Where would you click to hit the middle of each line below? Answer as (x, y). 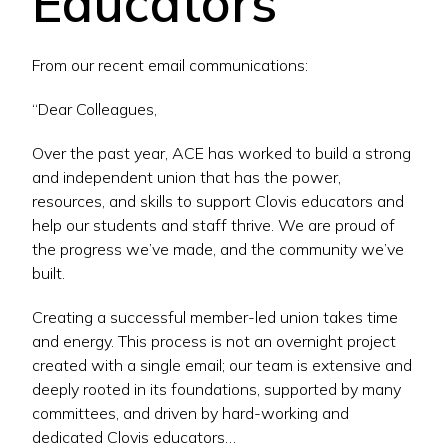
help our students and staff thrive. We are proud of (213, 224)
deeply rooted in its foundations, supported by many (216, 388)
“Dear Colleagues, (94, 108)
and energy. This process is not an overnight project (214, 340)
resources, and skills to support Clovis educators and (218, 200)
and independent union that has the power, (186, 176)
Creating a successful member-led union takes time (215, 316)
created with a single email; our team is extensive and (222, 364)
